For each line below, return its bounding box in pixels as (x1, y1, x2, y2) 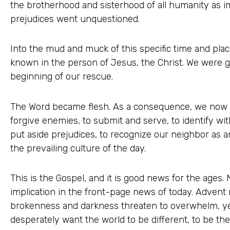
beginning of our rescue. (10, 71, 113, 83)
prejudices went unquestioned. (10, 13, 140, 25)
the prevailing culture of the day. (10, 142, 146, 154)
